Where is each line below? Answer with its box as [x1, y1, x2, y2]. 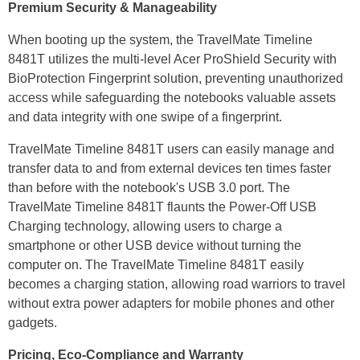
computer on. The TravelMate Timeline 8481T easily [8, 258, 304, 272]
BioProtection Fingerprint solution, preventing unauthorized [8, 72, 343, 86]
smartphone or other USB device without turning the [8, 239, 301, 253]
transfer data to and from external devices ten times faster [8, 162, 331, 176]
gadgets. [8, 316, 57, 330]
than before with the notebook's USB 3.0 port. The [8, 181, 290, 195]
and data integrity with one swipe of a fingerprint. [8, 110, 282, 125]
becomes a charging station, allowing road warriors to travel [8, 277, 346, 292]
